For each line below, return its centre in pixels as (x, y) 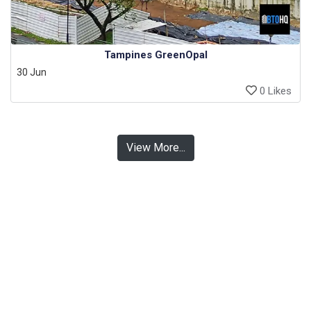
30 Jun (32, 73)
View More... (155, 148)
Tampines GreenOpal (155, 55)
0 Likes (274, 91)
